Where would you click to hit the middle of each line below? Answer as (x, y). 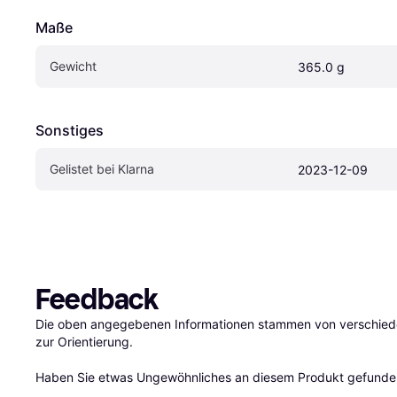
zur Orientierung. (84, 341)
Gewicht (73, 66)
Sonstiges (70, 130)
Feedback (97, 299)
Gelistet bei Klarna (102, 168)
